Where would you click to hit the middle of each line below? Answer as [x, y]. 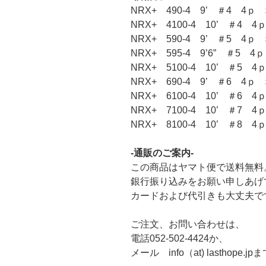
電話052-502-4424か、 [179, 239]
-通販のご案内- [162, 153]
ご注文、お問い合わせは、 [188, 224]
